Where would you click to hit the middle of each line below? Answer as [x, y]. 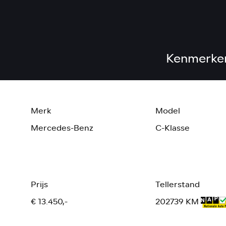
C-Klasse [173, 128]
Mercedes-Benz [62, 128]
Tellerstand [178, 184]
